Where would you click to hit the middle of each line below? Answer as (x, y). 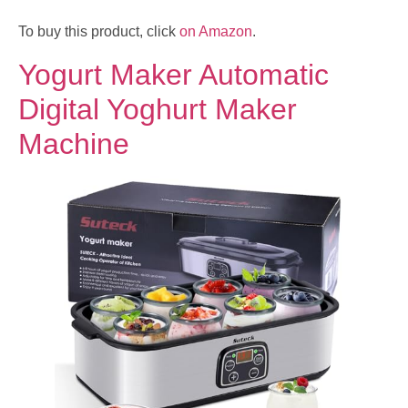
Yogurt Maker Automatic (173, 75)
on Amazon (216, 32)
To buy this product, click (99, 32)
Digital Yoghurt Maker (158, 110)
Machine (74, 144)
